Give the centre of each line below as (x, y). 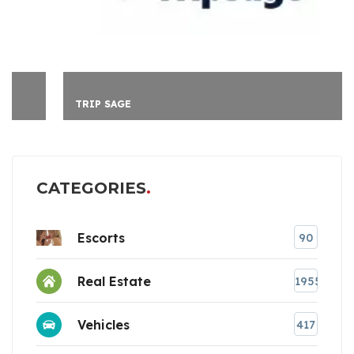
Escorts (101, 237)
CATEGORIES (91, 188)
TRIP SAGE (66, 104)
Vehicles (104, 324)
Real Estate (114, 281)
